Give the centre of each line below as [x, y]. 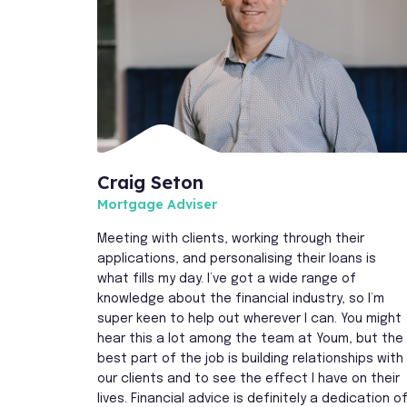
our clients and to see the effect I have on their [249, 378]
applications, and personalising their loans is [237, 258]
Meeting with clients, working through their [231, 238]
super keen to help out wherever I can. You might [250, 318]
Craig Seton [151, 182]
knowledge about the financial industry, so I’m [241, 298]
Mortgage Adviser [158, 204]
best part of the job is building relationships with [251, 358]
